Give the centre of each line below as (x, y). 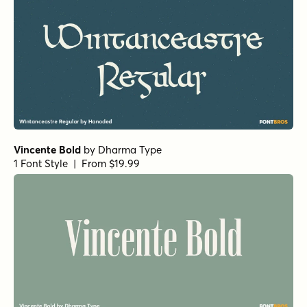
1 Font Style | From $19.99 (77, 164)
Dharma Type (130, 150)
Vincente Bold (47, 150)
